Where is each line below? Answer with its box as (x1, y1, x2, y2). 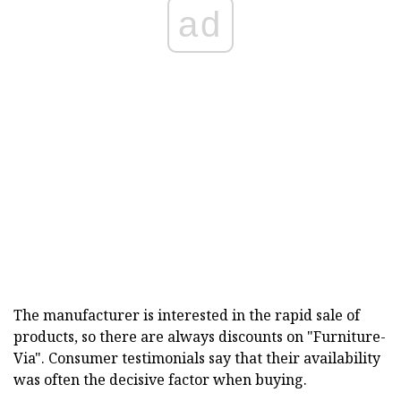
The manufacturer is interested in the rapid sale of (13, 304, 360, 325)
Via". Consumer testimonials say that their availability (13, 347, 380, 368)
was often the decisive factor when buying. (13, 369, 307, 389)
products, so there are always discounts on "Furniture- (13, 326, 386, 346)
